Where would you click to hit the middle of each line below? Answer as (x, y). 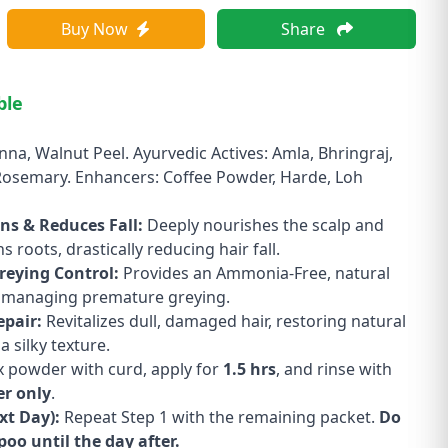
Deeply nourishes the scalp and (263, 225)
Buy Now (95, 29)
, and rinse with (334, 369)
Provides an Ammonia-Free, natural (254, 273)
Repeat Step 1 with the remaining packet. (219, 417)
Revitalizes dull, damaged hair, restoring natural (224, 321)
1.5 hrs (249, 369)
